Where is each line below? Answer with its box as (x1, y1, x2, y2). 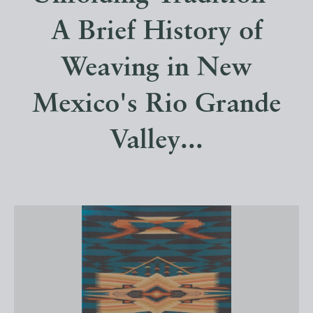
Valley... (110, 128, 203, 156)
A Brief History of (50, 19, 263, 47)
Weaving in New (61, 55, 252, 83)
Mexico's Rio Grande (32, 92, 281, 119)
